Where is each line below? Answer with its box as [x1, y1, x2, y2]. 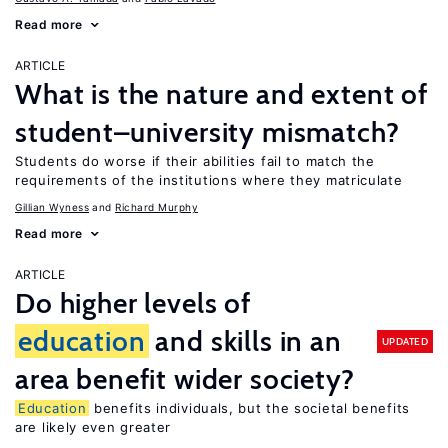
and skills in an [148, 324, 342, 358]
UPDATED [381, 334, 428, 348]
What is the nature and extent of [15, 77, 428, 111]
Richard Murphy [115, 201, 198, 213]
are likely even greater [15, 419, 172, 435]
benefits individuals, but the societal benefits [89, 400, 410, 416]
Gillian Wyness [15, 201, 89, 213]
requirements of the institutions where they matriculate [15, 172, 403, 188]
